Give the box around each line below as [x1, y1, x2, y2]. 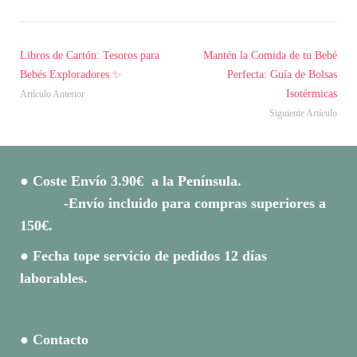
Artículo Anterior [20, 88, 84, 100]
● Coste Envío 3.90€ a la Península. [20, 172, 333, 189]
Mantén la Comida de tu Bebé [203, 49, 337, 61]
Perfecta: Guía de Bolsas [227, 68, 337, 80]
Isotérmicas [286, 87, 337, 100]
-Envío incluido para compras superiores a [20, 194, 326, 211]
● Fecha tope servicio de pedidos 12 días [20, 247, 267, 264]
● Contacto [20, 331, 88, 347]
